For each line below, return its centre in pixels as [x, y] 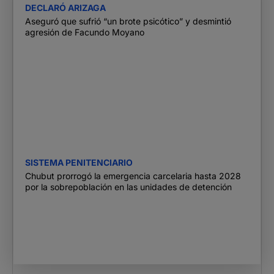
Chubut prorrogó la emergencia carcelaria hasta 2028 [133, 176]
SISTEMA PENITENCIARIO [79, 163]
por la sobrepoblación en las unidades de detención [128, 187]
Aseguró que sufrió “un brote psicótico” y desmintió [128, 21]
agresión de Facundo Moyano [85, 32]
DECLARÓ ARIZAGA [65, 8]
